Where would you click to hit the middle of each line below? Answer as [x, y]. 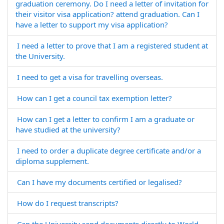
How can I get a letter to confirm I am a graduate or [106, 119]
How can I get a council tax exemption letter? [94, 98]
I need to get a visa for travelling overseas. [90, 77]
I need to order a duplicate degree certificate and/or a [109, 150]
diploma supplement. [52, 161]
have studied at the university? [68, 129]
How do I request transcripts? [68, 203]
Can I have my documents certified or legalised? [99, 182]
